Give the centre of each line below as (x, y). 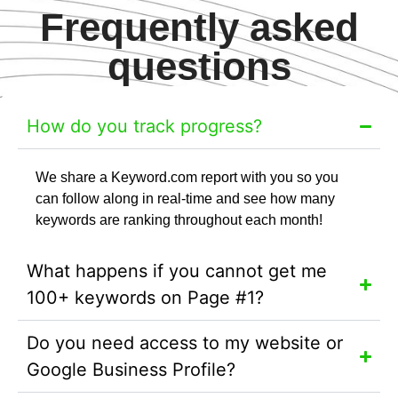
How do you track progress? (144, 127)
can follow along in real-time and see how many (185, 199)
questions (199, 67)
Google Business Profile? (131, 370)
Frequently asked (199, 28)
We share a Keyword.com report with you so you (187, 178)
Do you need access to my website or (185, 343)
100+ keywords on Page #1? (145, 298)
